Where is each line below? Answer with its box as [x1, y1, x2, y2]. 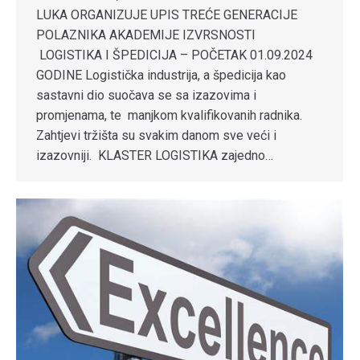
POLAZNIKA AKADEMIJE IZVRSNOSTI [36, 27, 256, 43]
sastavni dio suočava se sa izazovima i [36, 88, 256, 104]
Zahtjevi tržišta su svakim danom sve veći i [36, 128, 276, 144]
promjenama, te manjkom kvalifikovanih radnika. [36, 108, 302, 124]
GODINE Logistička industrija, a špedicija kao [36, 67, 286, 84]
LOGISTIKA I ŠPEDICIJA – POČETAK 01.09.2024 [36, 47, 313, 63]
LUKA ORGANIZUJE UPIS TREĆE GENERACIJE [36, 7, 297, 23]
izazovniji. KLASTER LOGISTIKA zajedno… [36, 148, 273, 164]
